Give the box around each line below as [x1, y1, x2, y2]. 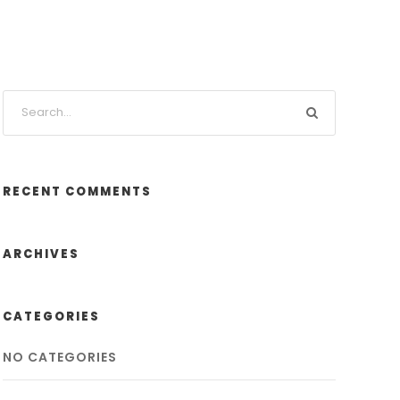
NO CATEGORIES [2, 347, 117, 366]
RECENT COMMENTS [2, 182, 152, 200]
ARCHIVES [2, 245, 79, 262]
